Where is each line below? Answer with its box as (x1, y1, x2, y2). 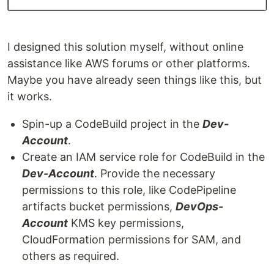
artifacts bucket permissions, (22, 199, 176, 213)
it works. (7, 89, 52, 103)
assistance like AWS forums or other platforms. (7, 56, 250, 70)
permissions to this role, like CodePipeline (22, 183, 236, 196)
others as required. (22, 249, 119, 262)
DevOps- (176, 199, 223, 213)
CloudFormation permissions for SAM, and (22, 232, 241, 246)
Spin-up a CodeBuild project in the (22, 117, 202, 130)
